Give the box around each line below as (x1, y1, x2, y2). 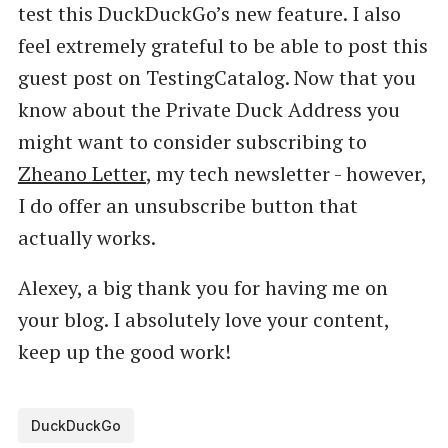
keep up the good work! (17, 338, 231, 366)
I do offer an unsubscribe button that (17, 192, 358, 220)
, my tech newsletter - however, (145, 160, 426, 188)
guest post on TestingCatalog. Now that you (17, 64, 416, 92)
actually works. (17, 224, 156, 252)
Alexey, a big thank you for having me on (17, 274, 388, 302)
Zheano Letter (17, 160, 146, 188)
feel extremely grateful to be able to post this (17, 32, 428, 60)
